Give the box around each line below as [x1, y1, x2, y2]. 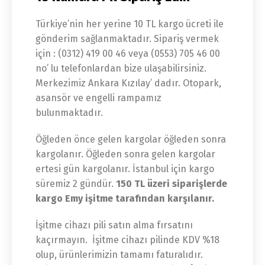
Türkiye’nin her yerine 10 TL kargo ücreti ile [35, 18, 224, 30]
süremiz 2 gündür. [35, 178, 116, 189]
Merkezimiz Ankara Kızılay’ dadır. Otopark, [35, 77, 221, 89]
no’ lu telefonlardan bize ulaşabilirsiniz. [35, 63, 206, 74]
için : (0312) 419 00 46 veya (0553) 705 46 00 [35, 48, 220, 59]
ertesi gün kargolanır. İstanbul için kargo [35, 163, 214, 174]
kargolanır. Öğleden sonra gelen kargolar [35, 148, 215, 160]
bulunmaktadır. [35, 107, 103, 118]
